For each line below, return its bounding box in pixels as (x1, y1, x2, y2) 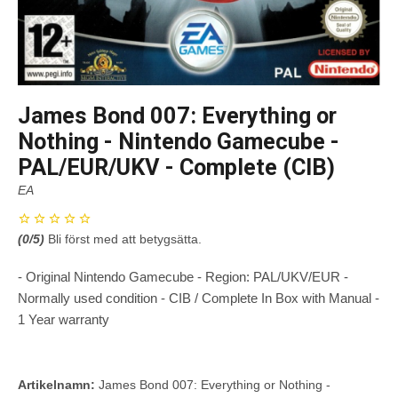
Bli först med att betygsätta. (48, 232, 202, 247)
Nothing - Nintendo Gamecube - (18, 129, 339, 155)
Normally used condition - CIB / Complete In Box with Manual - (18, 291, 379, 306)
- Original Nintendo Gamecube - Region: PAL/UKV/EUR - (18, 269, 348, 285)
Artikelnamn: (18, 378, 95, 393)
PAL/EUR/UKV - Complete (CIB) (18, 155, 335, 181)
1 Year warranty (18, 312, 109, 328)
